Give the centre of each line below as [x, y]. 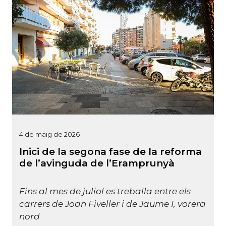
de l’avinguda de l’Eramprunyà [97, 163]
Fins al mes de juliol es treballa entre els [105, 191]
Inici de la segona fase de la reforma [110, 151]
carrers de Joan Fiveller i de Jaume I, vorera [112, 204]
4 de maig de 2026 [49, 134]
